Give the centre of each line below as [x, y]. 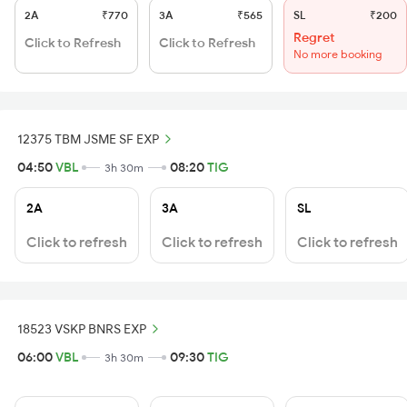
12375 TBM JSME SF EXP [88, 139]
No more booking [338, 54]
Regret [314, 37]
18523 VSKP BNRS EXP [82, 328]
